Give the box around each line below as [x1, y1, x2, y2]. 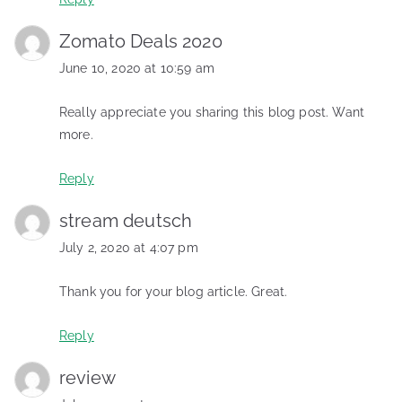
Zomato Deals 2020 [59, 30, 223, 52]
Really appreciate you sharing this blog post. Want [59, 104, 365, 119]
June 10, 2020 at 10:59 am [59, 60, 214, 75]
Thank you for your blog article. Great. [59, 284, 288, 299]
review [59, 366, 116, 389]
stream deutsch [59, 209, 193, 232]
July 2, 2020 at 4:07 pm [59, 240, 198, 255]
